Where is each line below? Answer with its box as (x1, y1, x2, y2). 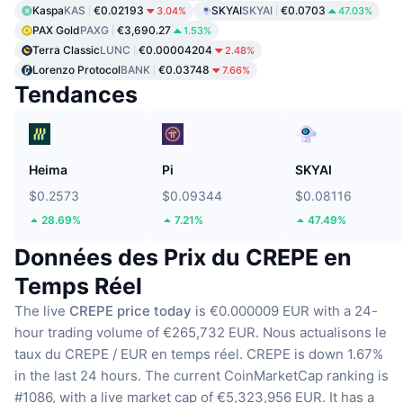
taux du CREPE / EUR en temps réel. (14, 345, 243, 363)
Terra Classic (32, 43, 100, 58)
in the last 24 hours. (14, 367, 141, 385)
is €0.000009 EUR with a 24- (192, 302, 378, 320)
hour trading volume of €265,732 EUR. (14, 324, 259, 342)
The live (14, 302, 69, 320)
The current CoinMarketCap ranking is (145, 367, 389, 385)
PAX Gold (32, 23, 80, 38)
